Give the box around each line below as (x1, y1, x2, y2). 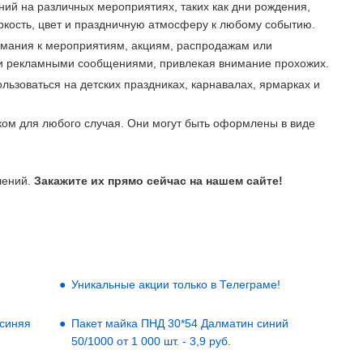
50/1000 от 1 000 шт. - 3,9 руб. (70, 335, 231, 348)
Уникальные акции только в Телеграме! (70, 278, 280, 291)
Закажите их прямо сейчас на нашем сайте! (31, 174, 283, 187)
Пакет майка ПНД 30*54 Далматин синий (70, 317, 288, 330)
